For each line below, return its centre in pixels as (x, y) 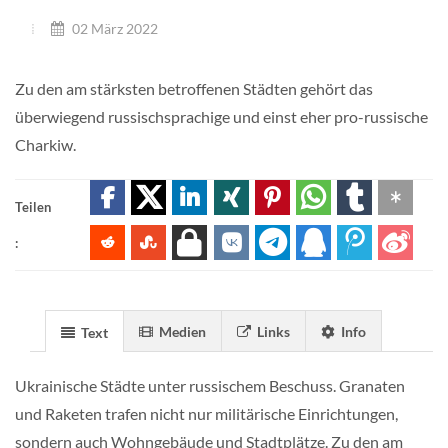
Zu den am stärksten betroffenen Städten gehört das (194, 88)
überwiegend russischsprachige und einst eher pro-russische (221, 116)
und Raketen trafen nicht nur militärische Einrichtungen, (206, 413)
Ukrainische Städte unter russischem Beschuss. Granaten (210, 385)
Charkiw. (45, 144)
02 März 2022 (113, 28)
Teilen (33, 206)
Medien (181, 331)
